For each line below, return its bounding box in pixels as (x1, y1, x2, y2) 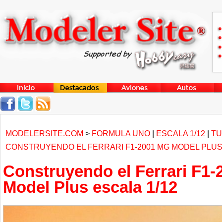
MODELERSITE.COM (5, 129, 83, 138)
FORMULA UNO (92, 129, 150, 138)
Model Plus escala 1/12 (3, 178, 177, 196)
